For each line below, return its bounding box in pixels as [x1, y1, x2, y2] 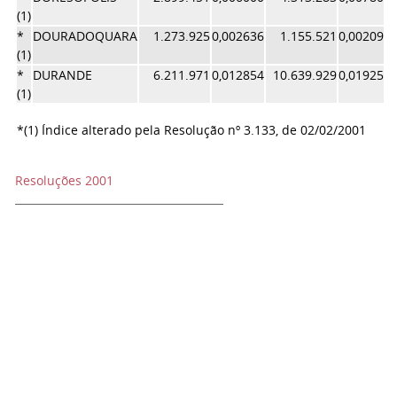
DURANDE [33, 66, 92, 83]
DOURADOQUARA [33, 27, 137, 44]
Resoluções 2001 [15, 172, 113, 189]
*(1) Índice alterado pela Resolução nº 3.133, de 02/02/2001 [17, 121, 370, 138]
